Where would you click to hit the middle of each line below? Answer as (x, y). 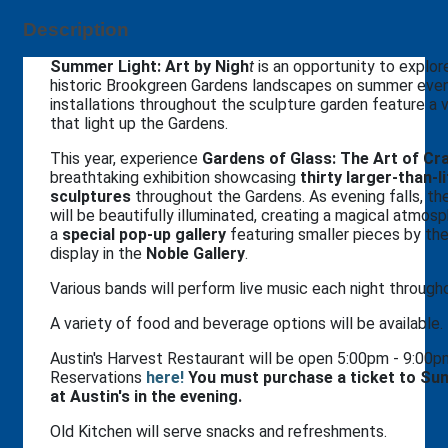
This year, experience (126, 158)
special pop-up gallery (144, 234)
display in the (98, 253)
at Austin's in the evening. (146, 396)
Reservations (98, 377)
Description (76, 29)
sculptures (90, 196)
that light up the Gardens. (141, 123)
